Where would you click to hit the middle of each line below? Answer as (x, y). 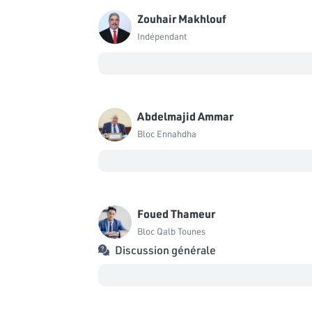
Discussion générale (165, 250)
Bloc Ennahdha (167, 134)
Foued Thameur (176, 213)
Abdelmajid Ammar (185, 116)
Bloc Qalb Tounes (171, 231)
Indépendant (162, 36)
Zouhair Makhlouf (182, 18)
